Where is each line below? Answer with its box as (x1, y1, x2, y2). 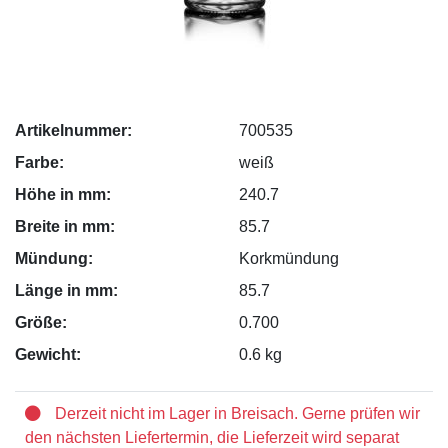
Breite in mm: (15, 218, 115, 236)
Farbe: (15, 154, 64, 172)
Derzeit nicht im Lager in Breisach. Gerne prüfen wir (55, 405, 420, 423)
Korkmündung (239, 250, 339, 268)
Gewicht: (15, 346, 81, 364)
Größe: (15, 314, 67, 332)
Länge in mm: (15, 282, 118, 300)
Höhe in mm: (15, 186, 111, 204)
